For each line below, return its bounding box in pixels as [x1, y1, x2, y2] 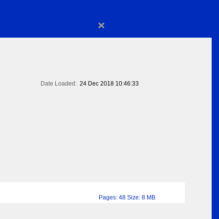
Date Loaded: [41, 80, 77, 88]
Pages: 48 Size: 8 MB [99, 194, 155, 201]
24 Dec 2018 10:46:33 [80, 80, 139, 88]
